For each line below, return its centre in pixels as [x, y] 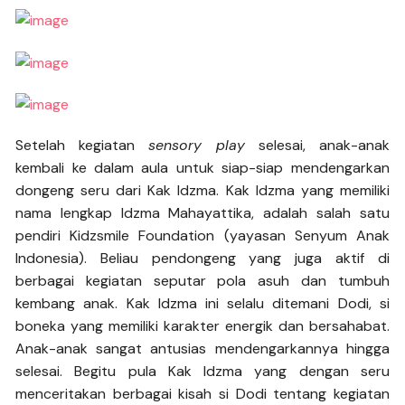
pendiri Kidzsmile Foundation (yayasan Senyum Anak [202, 236]
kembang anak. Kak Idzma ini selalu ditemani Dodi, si [202, 304]
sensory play [197, 146]
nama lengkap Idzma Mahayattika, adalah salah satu [202, 213]
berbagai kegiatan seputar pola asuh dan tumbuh [202, 281]
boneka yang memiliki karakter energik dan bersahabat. [202, 326]
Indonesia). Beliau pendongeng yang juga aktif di [202, 259]
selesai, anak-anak [317, 146]
